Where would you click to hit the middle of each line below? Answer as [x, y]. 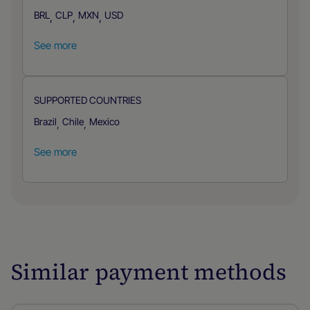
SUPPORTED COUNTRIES [88, 100]
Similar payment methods [149, 272]
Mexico [104, 121]
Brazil [45, 121]
